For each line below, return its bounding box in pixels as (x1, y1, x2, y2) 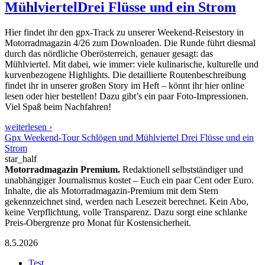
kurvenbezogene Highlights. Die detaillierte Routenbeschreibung (5, 69, 246, 80)
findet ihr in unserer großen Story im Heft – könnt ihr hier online (5, 80, 244, 91)
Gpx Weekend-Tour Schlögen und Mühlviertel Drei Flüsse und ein (5, 132, 254, 143)
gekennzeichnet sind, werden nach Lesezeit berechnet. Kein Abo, (5, 196, 248, 206)
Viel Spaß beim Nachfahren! (5, 101, 111, 112)
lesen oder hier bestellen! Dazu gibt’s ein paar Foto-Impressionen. (5, 91, 248, 101)
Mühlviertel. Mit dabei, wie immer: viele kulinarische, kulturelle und (5, 59, 258, 69)
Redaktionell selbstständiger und (120, 164, 243, 174)
